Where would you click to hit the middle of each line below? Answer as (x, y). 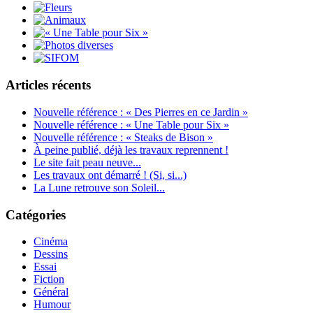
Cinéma (51, 242)
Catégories (36, 214)
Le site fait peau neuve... (87, 162)
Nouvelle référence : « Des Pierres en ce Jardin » (141, 112)
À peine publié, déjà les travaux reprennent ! (131, 150)
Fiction (49, 279)
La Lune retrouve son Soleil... (99, 187)
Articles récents (48, 85)
